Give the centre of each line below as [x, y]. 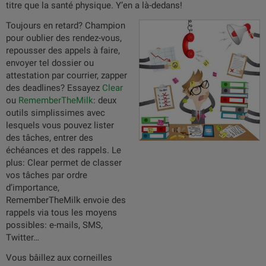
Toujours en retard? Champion [66, 26]
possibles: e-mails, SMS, [54, 225]
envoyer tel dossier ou [50, 63]
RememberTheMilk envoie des [66, 200]
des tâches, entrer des [50, 138]
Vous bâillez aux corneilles [59, 258]
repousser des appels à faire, [63, 50]
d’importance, [33, 188]
